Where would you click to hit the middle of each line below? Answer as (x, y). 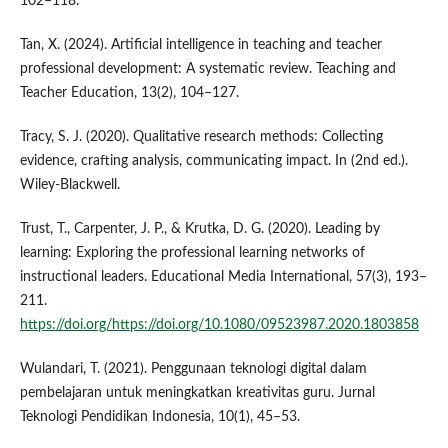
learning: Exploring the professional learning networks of (192, 253)
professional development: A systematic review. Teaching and (207, 69)
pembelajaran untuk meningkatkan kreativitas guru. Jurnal (197, 393)
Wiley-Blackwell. (69, 185)
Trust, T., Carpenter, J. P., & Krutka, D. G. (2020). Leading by (199, 229)
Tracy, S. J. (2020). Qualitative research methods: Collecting (201, 137)
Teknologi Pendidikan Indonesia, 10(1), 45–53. (159, 417)
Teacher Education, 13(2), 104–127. (129, 93)
